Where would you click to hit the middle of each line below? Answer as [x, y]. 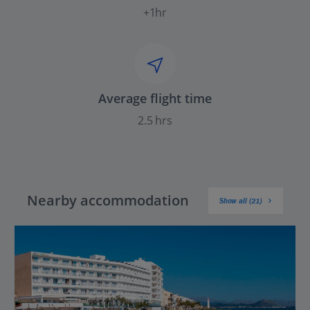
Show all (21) [241, 201]
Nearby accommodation [108, 200]
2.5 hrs [155, 121]
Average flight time [155, 99]
